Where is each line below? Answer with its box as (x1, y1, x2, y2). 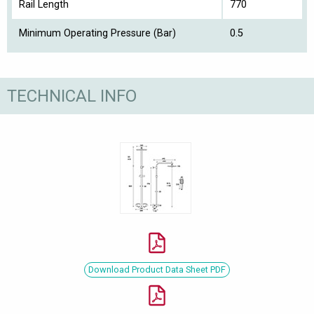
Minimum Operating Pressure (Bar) (19, 27, 176, 40)
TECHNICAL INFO (7, 86, 137, 106)
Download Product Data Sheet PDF (88, 264, 226, 275)
